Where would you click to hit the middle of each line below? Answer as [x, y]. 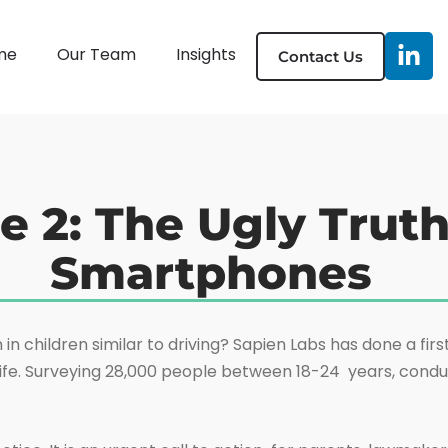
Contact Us [320, 57]
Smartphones [224, 272]
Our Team [96, 55]
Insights [205, 55]
